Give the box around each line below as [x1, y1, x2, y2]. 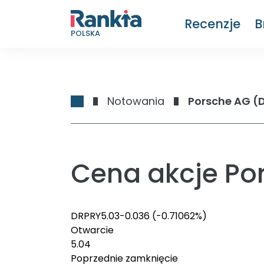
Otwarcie [71, 223, 114, 237]
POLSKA [71, 27, 100, 39]
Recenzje [184, 15, 240, 32]
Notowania [107, 94, 164, 108]
